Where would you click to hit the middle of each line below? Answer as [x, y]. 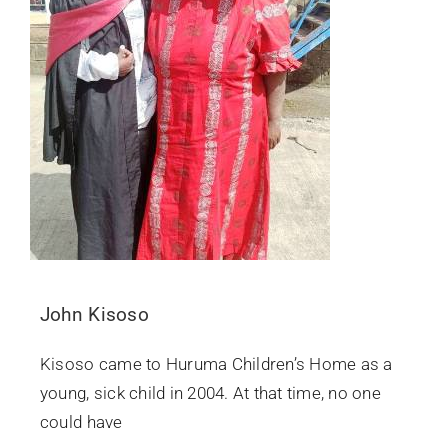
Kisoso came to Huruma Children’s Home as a [216, 364]
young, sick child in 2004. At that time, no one [210, 393]
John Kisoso [94, 315]
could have [81, 422]
